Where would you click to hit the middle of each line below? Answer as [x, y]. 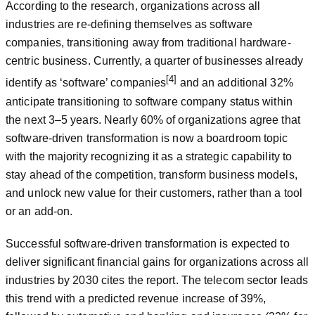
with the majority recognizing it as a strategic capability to [149, 156]
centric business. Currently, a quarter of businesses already [155, 61]
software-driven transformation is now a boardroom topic [147, 138]
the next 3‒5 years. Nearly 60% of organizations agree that [153, 120]
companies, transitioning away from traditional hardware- [148, 43]
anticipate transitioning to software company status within [149, 101]
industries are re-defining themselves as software [129, 25]
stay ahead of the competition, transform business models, [152, 174]
